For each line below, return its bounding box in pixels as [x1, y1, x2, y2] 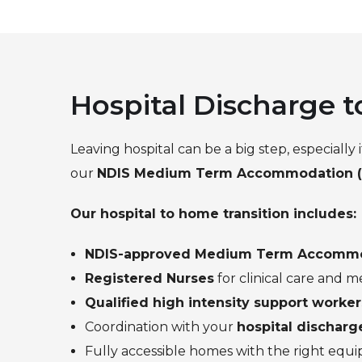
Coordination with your [85, 318, 237, 335]
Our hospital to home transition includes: [70, 205, 356, 221]
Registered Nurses [85, 270, 214, 286]
